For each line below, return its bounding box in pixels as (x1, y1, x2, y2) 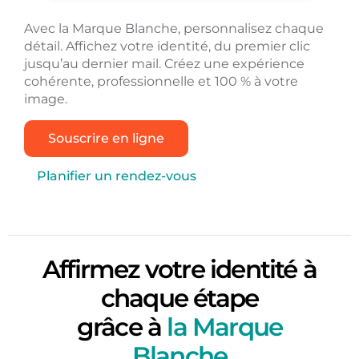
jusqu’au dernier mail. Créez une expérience (23, 55, 305, 71)
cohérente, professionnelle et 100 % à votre (23, 73, 298, 89)
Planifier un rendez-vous (36, 167, 196, 184)
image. (23, 91, 67, 107)
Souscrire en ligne (47, 130, 164, 146)
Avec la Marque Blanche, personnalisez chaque (23, 20, 324, 36)
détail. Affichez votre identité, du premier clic (23, 38, 310, 54)
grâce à (76, 311, 167, 342)
